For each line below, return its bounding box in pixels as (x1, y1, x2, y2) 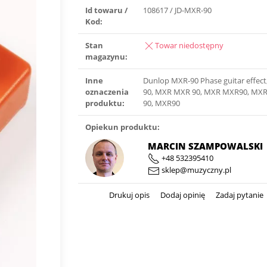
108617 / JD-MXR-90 (143, 5, 212, 15)
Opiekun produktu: (85, 122, 160, 132)
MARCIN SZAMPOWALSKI (147, 139, 263, 152)
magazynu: (85, 51, 128, 62)
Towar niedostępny (155, 40, 224, 51)
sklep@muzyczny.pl (159, 164, 231, 176)
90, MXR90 (143, 98, 181, 108)
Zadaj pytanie (214, 190, 264, 200)
